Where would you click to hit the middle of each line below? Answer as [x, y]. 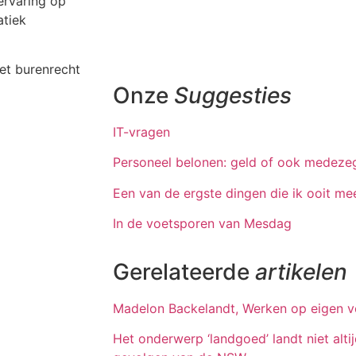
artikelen [301, 271]
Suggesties [233, 95]
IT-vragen [141, 132]
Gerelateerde [184, 271]
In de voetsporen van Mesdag [202, 224]
